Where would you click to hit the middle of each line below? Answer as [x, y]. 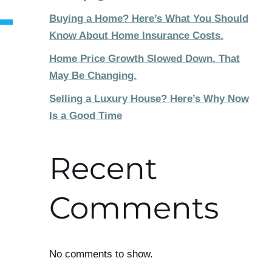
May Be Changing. [93, 75]
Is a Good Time [86, 115]
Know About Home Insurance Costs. [136, 35]
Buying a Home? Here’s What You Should [149, 18]
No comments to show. [101, 254]
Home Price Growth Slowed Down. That [144, 58]
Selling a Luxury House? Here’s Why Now [149, 98]
